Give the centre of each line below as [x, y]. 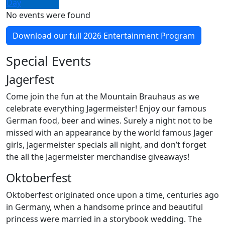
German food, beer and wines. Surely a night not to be [109, 121]
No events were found [48, 15]
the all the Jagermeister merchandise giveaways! [98, 157]
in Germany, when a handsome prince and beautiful [104, 207]
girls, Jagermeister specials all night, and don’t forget [106, 145]
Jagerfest [30, 79]
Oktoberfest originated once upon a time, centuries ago [113, 195]
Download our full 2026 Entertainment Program [104, 36]
